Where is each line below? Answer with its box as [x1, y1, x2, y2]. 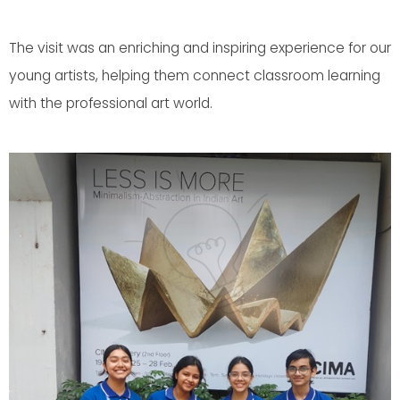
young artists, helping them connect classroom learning [9, 66, 380, 85]
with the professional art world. [9, 94, 212, 112]
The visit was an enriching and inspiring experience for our [9, 38, 391, 57]
